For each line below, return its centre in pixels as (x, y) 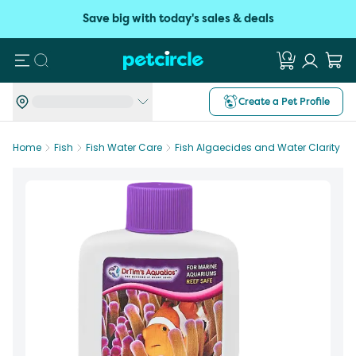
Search (64, 59)
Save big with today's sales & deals (178, 19)
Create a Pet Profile (284, 101)
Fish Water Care (124, 147)
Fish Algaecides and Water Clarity (257, 147)
